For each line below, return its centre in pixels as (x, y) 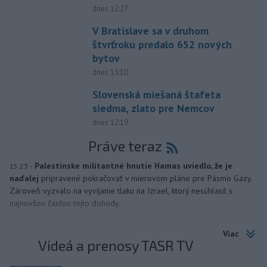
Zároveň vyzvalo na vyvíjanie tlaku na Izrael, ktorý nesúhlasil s (121, 191)
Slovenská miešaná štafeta (156, 95)
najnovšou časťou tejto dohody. (65, 204)
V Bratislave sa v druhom (150, 31)
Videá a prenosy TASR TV (116, 245)
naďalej (25, 178)
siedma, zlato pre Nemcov (153, 108)
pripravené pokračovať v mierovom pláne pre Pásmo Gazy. (147, 178)
